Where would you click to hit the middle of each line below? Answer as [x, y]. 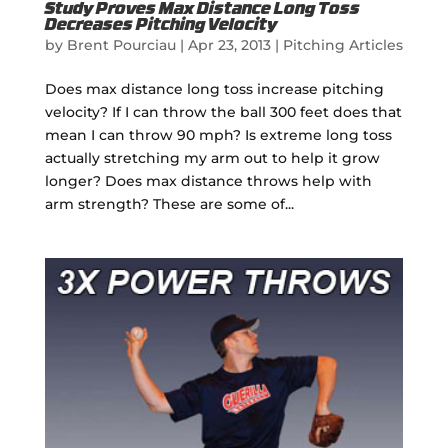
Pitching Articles [342, 45]
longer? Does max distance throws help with [208, 181]
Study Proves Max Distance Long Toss [202, 10]
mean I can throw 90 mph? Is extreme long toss [218, 135]
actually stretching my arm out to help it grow [212, 158]
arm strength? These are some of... [169, 204]
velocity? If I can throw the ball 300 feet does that [223, 112]
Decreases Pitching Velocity [160, 26]
